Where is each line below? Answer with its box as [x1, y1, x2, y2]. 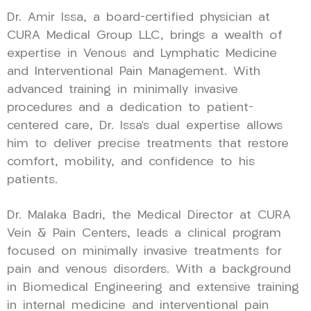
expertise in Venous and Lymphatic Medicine [7, 47, 277, 60]
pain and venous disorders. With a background [7, 263, 291, 276]
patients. [7, 174, 58, 186]
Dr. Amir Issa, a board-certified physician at [7, 11, 270, 24]
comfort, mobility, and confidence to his [7, 155, 255, 168]
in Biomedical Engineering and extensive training [7, 281, 299, 294]
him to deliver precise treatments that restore [7, 137, 289, 150]
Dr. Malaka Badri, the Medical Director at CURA [7, 209, 291, 221]
